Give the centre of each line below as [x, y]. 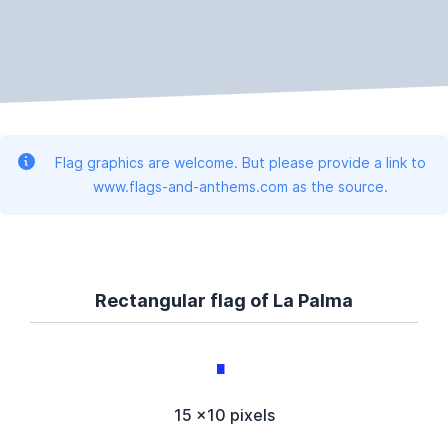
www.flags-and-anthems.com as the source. [240, 187]
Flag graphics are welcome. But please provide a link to [240, 163]
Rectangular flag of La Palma [224, 301]
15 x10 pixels [224, 415]
